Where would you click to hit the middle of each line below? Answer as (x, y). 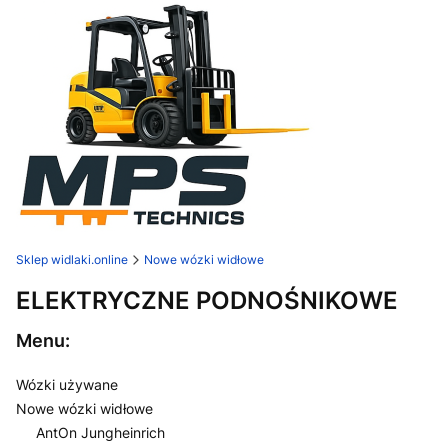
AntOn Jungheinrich (100, 432)
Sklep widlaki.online (72, 259)
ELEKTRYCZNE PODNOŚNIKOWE (207, 300)
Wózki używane (67, 384)
